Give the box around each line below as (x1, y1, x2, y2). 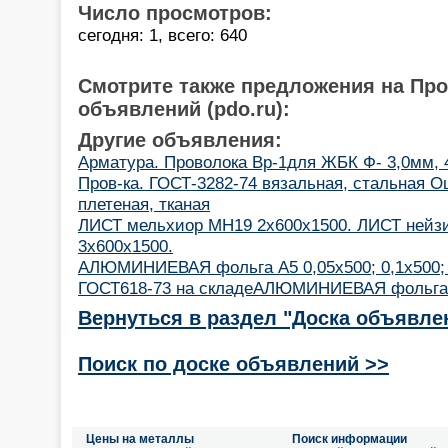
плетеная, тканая (78, 193, 210, 214)
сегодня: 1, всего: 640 (78, 24, 247, 45)
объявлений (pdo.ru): (78, 97, 290, 120)
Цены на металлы (86, 432, 194, 446)
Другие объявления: (78, 128, 282, 151)
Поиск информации (292, 432, 407, 446)
